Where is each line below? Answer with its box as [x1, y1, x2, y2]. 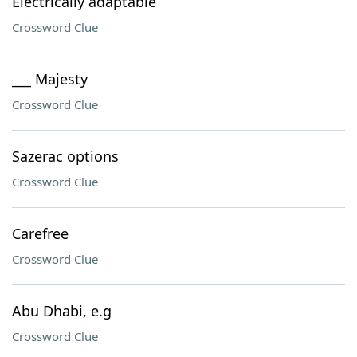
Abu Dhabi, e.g [12, 301, 112, 320]
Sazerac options [12, 147, 119, 166]
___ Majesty [12, 69, 88, 88]
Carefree [12, 224, 69, 243]
